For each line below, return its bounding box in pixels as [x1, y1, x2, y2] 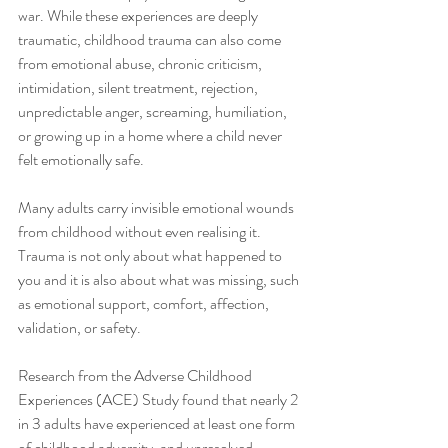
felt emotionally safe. [18, 148, 144, 171]
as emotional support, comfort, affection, [18, 292, 272, 315]
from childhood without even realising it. [18, 220, 264, 243]
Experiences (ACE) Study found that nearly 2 [18, 388, 301, 411]
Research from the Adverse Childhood [18, 364, 255, 387]
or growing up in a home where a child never [18, 124, 285, 147]
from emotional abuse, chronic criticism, [18, 52, 265, 75]
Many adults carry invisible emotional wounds [18, 196, 297, 219]
